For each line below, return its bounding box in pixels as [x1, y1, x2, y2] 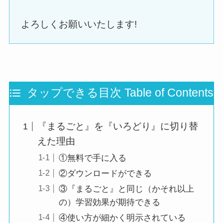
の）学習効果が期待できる [58, 198, 160, 208]
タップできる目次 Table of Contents [26, 86, 214, 99]
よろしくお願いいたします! [21, 18, 137, 29]
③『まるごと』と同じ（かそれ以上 [58, 184, 194, 194]
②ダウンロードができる [58, 168, 152, 178]
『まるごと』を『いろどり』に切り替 [37, 121, 199, 132]
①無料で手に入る [58, 153, 126, 163]
